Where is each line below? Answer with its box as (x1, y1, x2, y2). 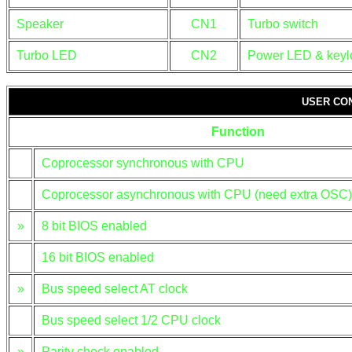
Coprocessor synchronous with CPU (42, 156, 244, 170)
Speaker (16, 17, 64, 31)
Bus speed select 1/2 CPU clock (42, 313, 221, 327)
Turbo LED (16, 49, 77, 62)
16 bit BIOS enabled (42, 251, 154, 264)
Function (211, 125, 265, 138)
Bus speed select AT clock (42, 282, 188, 295)
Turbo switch (247, 17, 318, 31)
